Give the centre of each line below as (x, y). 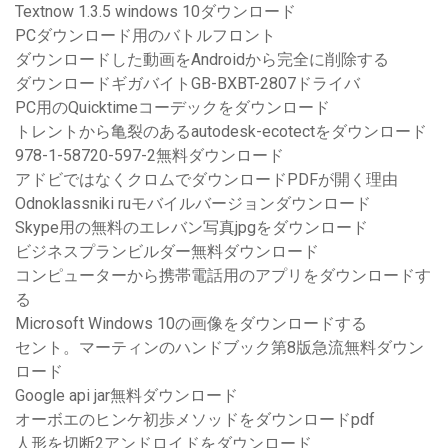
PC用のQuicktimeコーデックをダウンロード (172, 108)
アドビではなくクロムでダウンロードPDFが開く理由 (206, 180)
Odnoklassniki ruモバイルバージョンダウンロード (193, 204)
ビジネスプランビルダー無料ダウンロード (167, 252)
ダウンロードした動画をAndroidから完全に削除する (202, 60)
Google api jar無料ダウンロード (126, 396)
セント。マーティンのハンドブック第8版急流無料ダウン (219, 348)
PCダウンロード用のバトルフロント (145, 36)
